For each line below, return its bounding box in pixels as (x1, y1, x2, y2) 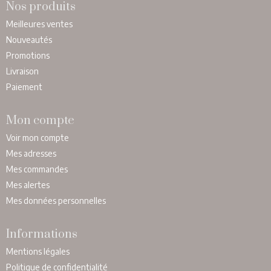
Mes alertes (6, 179, 50, 190)
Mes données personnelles (6, 195, 106, 206)
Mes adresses (6, 148, 56, 158)
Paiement (6, 81, 42, 92)
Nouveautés (6, 34, 52, 45)
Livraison (6, 65, 39, 76)
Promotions (6, 50, 50, 60)
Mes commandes (6, 163, 68, 174)
